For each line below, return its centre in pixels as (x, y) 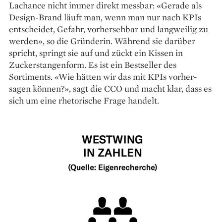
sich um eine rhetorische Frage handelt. (84, 100)
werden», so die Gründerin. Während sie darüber (102, 41)
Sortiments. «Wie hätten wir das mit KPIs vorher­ (103, 76)
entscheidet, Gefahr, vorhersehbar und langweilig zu (109, 29)
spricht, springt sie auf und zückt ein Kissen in (96, 53)
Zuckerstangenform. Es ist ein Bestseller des (93, 64)
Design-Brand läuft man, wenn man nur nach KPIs (105, 17)
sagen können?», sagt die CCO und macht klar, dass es (110, 88)
